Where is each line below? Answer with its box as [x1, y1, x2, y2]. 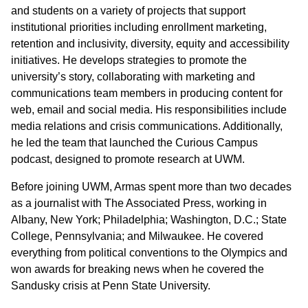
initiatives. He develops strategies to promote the [11, 54, 247, 66]
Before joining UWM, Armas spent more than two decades [11, 181, 291, 192]
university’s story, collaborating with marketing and [11, 71, 255, 82]
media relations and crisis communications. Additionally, [11, 120, 283, 132]
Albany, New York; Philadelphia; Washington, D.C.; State [11, 214, 287, 225]
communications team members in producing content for [11, 87, 283, 99]
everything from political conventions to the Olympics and [11, 247, 287, 258]
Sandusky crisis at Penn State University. [11, 280, 210, 291]
